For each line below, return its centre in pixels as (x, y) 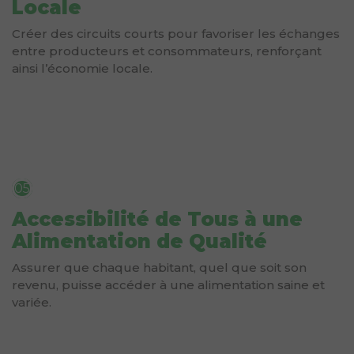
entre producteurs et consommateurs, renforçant (167, 51)
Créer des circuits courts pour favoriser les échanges (176, 33)
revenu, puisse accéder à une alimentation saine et (168, 284)
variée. (32, 302)
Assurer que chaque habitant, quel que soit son (159, 267)
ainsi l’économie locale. (82, 68)
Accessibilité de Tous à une (157, 219)
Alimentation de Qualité (139, 241)
